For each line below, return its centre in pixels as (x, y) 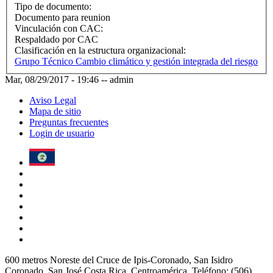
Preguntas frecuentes (69, 122)
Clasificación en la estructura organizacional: (101, 50)
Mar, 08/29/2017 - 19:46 (52, 79)
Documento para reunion (62, 17)
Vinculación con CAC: (60, 28)
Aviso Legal (53, 100)
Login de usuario (62, 133)
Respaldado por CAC (56, 39)
